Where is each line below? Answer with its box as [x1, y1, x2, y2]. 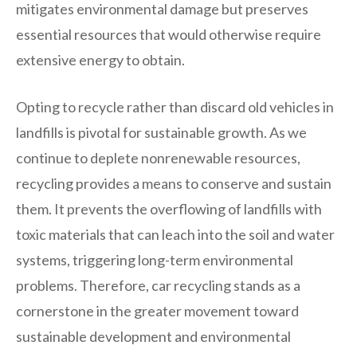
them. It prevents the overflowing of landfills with [16, 199, 322, 218]
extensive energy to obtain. [16, 50, 185, 69]
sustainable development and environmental [16, 327, 291, 345]
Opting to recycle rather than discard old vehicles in [16, 97, 334, 116]
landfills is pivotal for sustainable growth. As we [16, 123, 307, 141]
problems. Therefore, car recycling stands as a [16, 276, 300, 294]
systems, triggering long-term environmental [16, 250, 293, 269]
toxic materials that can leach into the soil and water [16, 225, 335, 243]
